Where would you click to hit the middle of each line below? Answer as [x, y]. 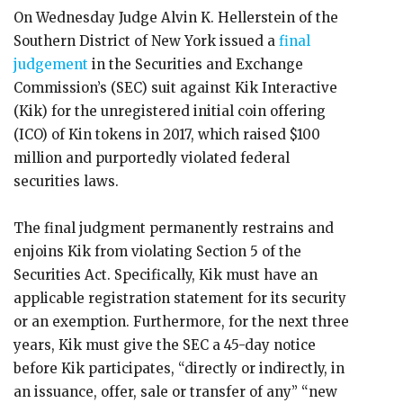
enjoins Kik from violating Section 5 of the [157, 251]
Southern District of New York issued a [144, 41]
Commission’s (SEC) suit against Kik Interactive [175, 88]
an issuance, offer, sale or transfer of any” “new [175, 392]
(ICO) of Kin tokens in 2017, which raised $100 [167, 134]
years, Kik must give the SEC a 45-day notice [165, 345]
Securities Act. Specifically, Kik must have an [166, 275]
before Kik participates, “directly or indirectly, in [179, 368]
